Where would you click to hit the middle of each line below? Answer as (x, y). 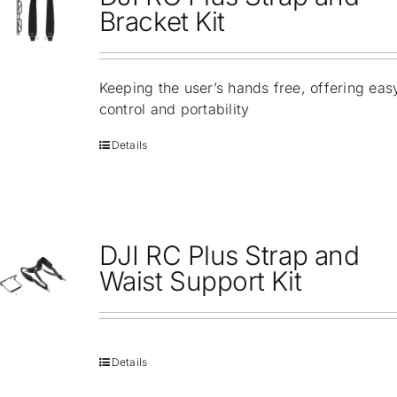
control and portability (174, 109)
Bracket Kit (162, 22)
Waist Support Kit (200, 281)
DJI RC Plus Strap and (229, 256)
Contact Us (60, 46)
